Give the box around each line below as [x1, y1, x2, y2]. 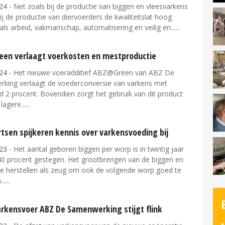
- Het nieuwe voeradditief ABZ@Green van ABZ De [7, 67, 174, 77]
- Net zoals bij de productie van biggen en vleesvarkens [7, 1, 188, 11]
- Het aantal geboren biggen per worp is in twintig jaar [7, 144, 184, 154]
